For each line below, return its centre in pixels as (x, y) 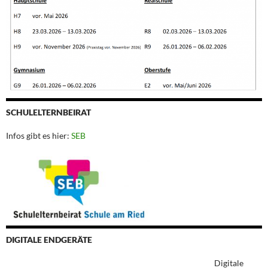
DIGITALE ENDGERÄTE (49, 239)
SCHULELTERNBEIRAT (48, 112)
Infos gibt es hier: (39, 135)
